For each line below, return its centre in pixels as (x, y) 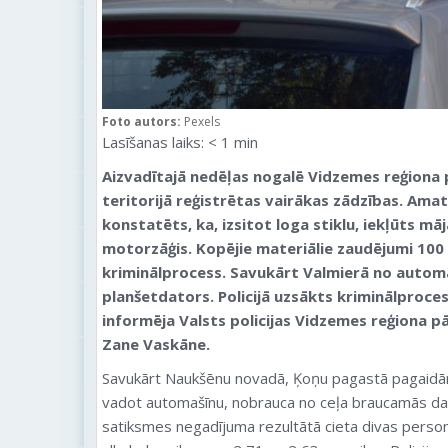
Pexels (202, 121)
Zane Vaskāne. (156, 343)
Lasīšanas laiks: (153, 141)
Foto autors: (143, 121)
